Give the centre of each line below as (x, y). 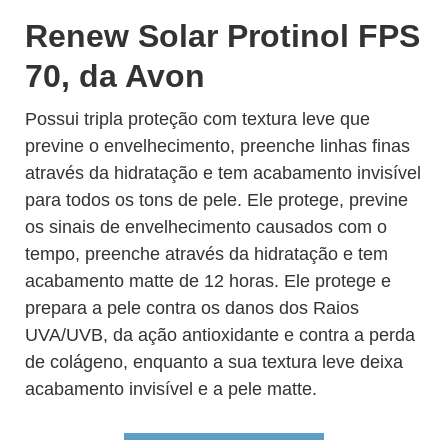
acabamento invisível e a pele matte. (171, 389)
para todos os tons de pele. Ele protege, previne (216, 200)
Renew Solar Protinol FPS (222, 36)
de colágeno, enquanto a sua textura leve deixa (214, 362)
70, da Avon (115, 76)
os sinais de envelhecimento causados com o (206, 227)
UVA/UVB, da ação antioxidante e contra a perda (220, 335)
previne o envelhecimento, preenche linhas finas (217, 146)
